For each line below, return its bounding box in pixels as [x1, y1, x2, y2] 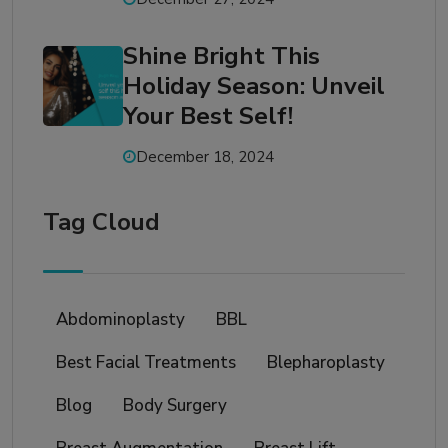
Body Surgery [123, 394, 227, 418]
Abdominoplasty [56, 308, 185, 332]
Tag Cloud [43, 206, 160, 239]
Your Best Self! [123, 100, 293, 133]
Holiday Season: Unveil [123, 70, 385, 103]
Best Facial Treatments [56, 351, 236, 375]
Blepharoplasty [267, 351, 385, 375]
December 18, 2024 [136, 147, 274, 168]
